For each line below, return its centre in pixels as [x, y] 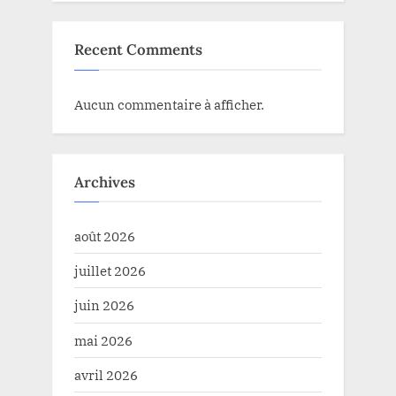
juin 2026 [104, 305]
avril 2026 [106, 374]
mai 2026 [103, 340]
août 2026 [105, 236]
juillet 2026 [110, 271]
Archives [105, 182]
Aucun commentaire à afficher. [169, 104]
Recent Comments [138, 50]
